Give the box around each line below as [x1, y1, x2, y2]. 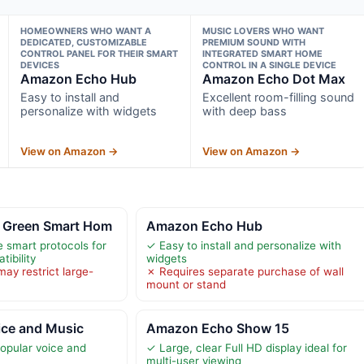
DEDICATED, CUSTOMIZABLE [19, 36, 147, 48]
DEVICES [19, 58, 59, 71]
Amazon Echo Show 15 [145, 319, 289, 336]
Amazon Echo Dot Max [202, 70, 346, 87]
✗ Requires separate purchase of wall [145, 264, 344, 278]
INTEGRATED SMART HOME [202, 47, 323, 59]
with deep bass [202, 103, 288, 118]
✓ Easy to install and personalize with [145, 238, 341, 252]
